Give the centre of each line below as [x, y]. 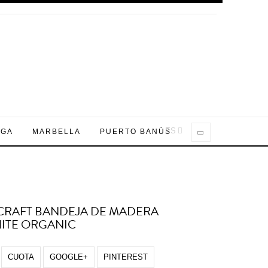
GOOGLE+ [69, 257]
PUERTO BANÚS [135, 131]
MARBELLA [57, 131]
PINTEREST [126, 257]
